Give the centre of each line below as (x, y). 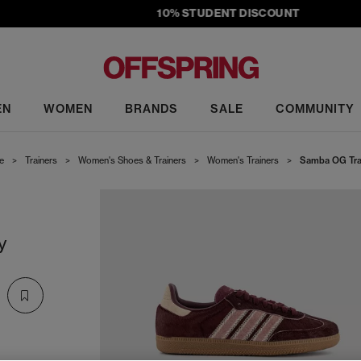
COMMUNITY (315, 108)
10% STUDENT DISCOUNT (209, 13)
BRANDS (151, 108)
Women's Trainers (243, 160)
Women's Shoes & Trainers (132, 160)
